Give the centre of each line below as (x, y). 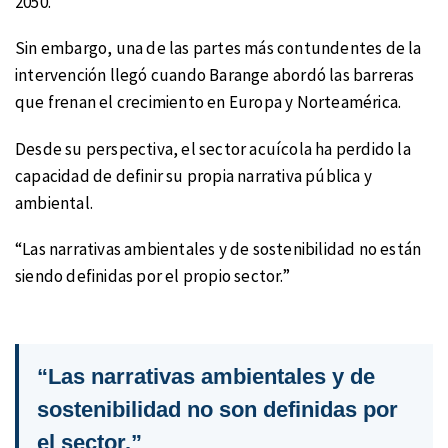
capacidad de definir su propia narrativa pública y (194, 175)
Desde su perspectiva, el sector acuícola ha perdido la (213, 148)
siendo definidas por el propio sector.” (152, 276)
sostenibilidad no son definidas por (217, 410)
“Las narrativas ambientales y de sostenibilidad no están (218, 249)
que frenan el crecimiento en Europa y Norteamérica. (208, 102)
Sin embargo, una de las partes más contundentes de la (218, 48)
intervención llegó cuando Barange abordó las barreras (215, 75)
